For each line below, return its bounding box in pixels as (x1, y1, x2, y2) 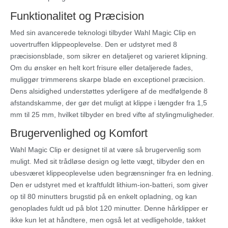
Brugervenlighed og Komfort (10, 127, 148, 140)
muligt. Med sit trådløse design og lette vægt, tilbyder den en (10, 157, 205, 166)
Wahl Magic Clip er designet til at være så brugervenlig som (10, 146, 201, 154)
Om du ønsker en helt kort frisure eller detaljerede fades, (10, 64, 193, 72)
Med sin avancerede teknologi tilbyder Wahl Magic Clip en (10, 28, 196, 37)
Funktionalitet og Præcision (10, 10, 144, 23)
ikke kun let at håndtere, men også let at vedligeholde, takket (10, 216, 206, 224)
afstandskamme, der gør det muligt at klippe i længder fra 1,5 (10, 99, 207, 107)
